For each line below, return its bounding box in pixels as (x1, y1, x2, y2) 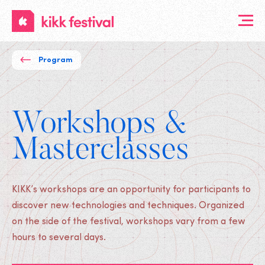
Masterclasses (12, 136, 189, 167)
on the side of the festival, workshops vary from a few (12, 217, 245, 227)
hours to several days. (12, 233, 106, 243)
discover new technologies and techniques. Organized (12, 201, 244, 211)
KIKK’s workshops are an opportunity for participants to (12, 185, 251, 195)
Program (38, 56, 73, 64)
